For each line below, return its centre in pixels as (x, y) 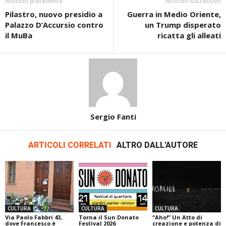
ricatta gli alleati (189, 36)
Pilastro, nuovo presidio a (54, 14)
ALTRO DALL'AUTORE (157, 145)
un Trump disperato (183, 25)
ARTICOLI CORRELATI (70, 145)
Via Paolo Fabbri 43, (34, 217)
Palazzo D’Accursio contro (54, 25)
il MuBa (19, 36)
